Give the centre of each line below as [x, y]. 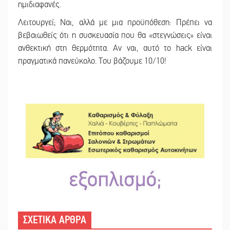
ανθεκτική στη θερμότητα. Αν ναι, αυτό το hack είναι [115, 48]
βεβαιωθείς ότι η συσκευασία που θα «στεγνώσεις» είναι [115, 35]
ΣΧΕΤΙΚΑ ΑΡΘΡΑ [55, 220]
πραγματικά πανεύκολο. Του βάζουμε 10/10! [92, 61]
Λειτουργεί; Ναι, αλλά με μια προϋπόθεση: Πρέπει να [115, 22]
